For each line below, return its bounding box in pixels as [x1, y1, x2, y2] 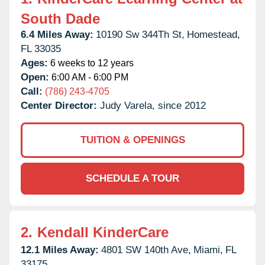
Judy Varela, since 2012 [100, 99, 206, 111]
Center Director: [21, 99, 100, 111]
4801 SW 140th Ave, [101, 244, 191, 256]
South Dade [21, 10, 100, 27]
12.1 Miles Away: [21, 244, 99, 256]
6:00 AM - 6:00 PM [49, 72, 128, 82]
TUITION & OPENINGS [80, 134, 185, 146]
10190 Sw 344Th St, [96, 28, 185, 40]
